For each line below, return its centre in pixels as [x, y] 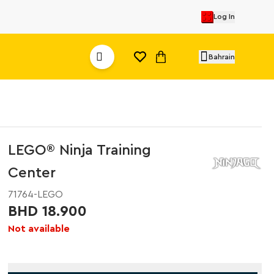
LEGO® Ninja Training [80, 150]
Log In [224, 16]
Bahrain [222, 57]
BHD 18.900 [48, 212]
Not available [39, 229]
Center [32, 173]
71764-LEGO [36, 194]
